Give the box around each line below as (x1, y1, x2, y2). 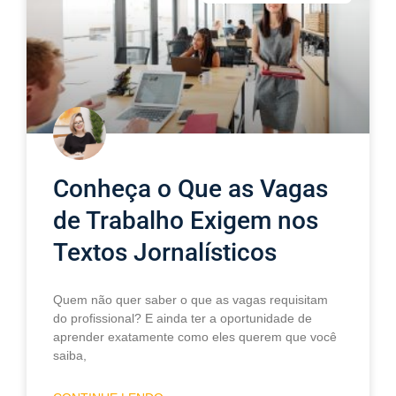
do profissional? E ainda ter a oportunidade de (53, 311, 312, 326)
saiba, (53, 348, 87, 363)
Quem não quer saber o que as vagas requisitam (53, 293, 328, 308)
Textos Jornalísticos (53, 238, 277, 268)
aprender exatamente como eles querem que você (53, 330, 337, 345)
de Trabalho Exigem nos (53, 206, 318, 236)
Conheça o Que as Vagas (53, 174, 328, 204)
